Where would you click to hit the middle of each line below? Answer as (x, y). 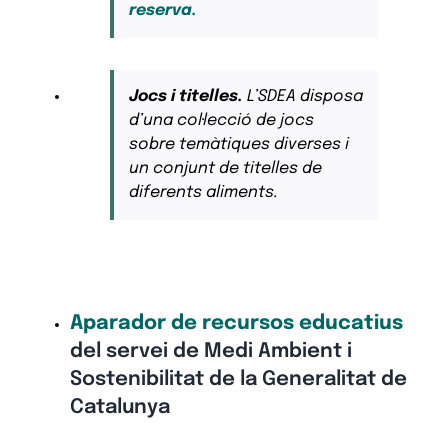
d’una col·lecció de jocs (221, 121)
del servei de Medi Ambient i (210, 351)
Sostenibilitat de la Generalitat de (238, 379)
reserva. (162, 11)
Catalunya (119, 407)
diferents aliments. (203, 193)
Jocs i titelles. (185, 97)
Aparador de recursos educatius (236, 323)
